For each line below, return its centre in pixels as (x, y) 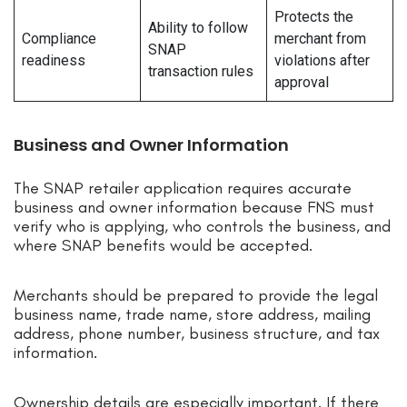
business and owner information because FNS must (194, 208)
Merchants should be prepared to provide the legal (196, 296)
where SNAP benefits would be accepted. (165, 246)
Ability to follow (198, 28)
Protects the (314, 17)
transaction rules (201, 72)
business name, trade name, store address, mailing (192, 315)
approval (302, 83)
